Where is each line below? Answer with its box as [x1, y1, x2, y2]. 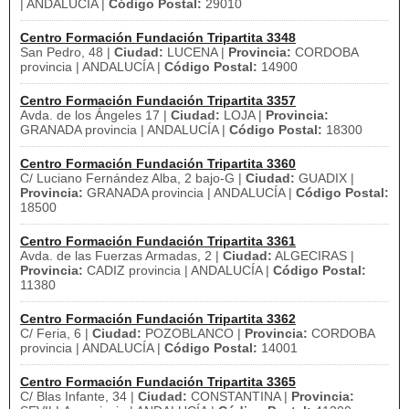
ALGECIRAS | [272, 248, 354, 263]
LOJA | [220, 108, 266, 122]
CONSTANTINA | [187, 389, 291, 404]
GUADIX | [295, 171, 354, 185]
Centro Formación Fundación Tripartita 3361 [20, 234, 296, 248]
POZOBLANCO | [142, 326, 245, 341]
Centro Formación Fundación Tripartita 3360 [20, 156, 296, 171]
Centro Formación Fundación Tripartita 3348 [20, 30, 296, 45]
